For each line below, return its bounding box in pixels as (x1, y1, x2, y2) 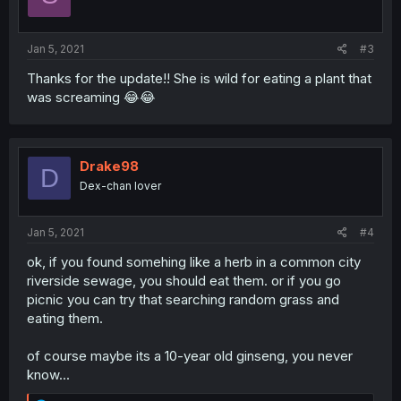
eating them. (27, 309, 103, 327)
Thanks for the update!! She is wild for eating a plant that (27, 70, 371, 88)
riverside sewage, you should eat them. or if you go (27, 271, 341, 289)
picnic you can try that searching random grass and (27, 290, 339, 308)
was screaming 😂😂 (27, 89, 156, 107)
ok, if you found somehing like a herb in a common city (27, 252, 361, 270)
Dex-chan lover (80, 179, 161, 193)
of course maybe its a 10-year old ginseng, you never (27, 346, 353, 364)
